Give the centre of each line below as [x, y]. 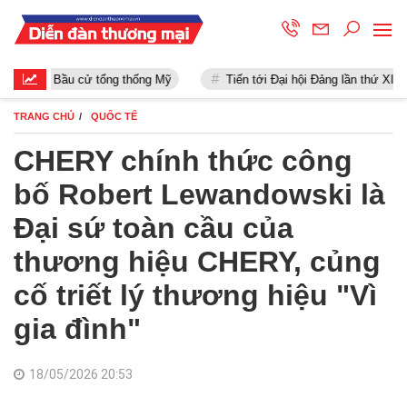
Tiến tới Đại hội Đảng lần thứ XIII [298, 79]
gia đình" [77, 329]
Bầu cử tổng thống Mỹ [97, 79]
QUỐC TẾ [114, 116]
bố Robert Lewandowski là [199, 194]
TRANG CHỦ [44, 116]
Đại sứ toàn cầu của [154, 228]
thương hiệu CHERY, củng [197, 262]
